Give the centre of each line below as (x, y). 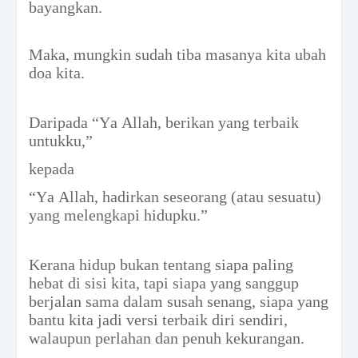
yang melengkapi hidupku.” (118, 215)
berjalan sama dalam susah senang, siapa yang (179, 301)
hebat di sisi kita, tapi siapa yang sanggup (164, 282)
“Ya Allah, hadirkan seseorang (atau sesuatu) (175, 196)
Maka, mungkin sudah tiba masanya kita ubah (177, 54)
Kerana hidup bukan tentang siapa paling (161, 264)
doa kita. (57, 72)
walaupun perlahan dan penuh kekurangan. (167, 338)
